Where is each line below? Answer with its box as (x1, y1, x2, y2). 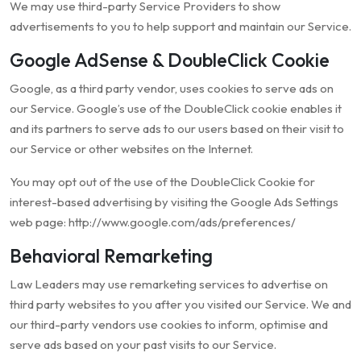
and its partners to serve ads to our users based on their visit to (10, 121, 344, 137)
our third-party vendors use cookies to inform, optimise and (10, 317, 328, 333)
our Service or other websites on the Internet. (10, 141, 253, 157)
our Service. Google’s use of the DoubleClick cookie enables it (10, 101, 342, 117)
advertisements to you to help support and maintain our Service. (10, 19, 351, 35)
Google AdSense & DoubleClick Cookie (10, 48, 330, 73)
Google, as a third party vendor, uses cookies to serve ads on (10, 81, 334, 97)
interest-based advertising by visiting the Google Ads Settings (10, 194, 338, 210)
